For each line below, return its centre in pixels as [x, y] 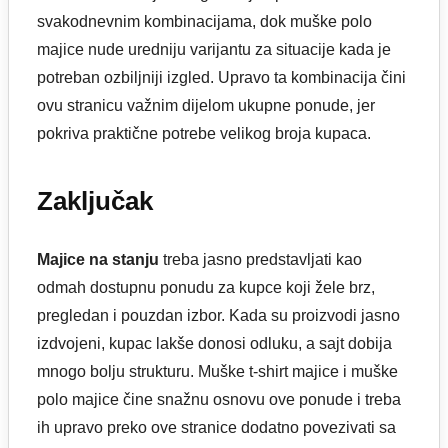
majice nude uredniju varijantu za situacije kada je [214, 50]
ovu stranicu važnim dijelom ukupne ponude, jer [206, 106]
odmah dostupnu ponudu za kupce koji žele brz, [206, 287]
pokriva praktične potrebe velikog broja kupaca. [204, 134]
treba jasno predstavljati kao [260, 259]
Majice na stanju [98, 259]
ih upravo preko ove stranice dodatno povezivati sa [216, 427]
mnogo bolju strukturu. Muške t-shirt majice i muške [217, 371]
